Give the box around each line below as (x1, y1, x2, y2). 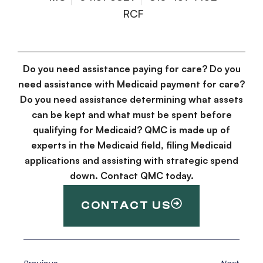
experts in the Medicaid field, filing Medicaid (31, 139, 232, 151)
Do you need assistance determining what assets (20, 93, 243, 106)
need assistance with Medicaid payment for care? (18, 78, 245, 90)
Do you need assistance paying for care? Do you (22, 63, 241, 75)
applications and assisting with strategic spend (25, 154, 238, 167)
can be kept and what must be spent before (31, 109, 232, 121)
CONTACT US (81, 198, 171, 212)
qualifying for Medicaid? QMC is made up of (33, 124, 230, 136)
